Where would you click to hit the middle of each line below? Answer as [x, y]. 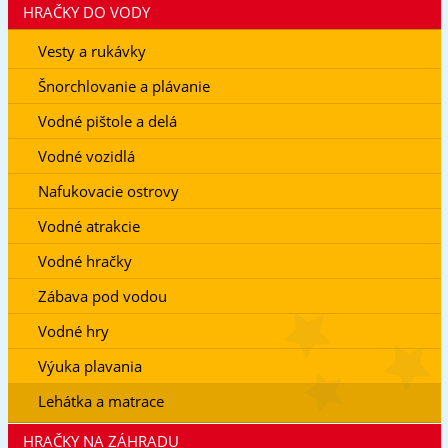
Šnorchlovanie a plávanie [123, 85]
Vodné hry [73, 330]
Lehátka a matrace [100, 400]
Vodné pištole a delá [107, 120]
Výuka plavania [89, 365]
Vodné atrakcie [88, 225]
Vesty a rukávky [91, 50]
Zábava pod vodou [102, 295]
